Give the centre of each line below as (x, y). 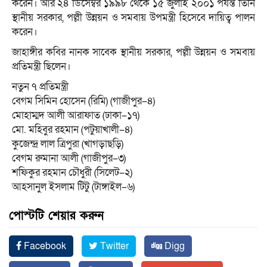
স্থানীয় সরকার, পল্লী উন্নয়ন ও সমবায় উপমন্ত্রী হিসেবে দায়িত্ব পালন (133, 18)
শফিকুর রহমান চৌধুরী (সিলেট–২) (72, 173)
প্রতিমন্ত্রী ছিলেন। (41, 67)
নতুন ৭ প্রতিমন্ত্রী (40, 87)
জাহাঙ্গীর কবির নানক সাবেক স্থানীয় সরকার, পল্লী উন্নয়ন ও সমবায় (133, 52)
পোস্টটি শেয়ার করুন (56, 216)
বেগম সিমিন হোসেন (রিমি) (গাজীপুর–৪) (83, 101)
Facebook (44, 246)
